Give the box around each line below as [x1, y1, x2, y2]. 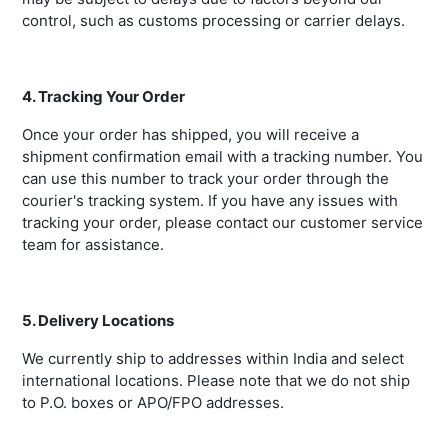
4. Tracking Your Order [22, 87, 185, 107]
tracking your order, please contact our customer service [22, 213, 423, 233]
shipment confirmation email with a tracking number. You [22, 147, 423, 167]
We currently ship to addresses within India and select [22, 349, 404, 369]
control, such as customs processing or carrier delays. [22, 11, 405, 31]
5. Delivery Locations [22, 311, 174, 331]
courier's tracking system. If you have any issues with [22, 191, 398, 211]
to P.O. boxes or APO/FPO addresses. [22, 393, 284, 413]
